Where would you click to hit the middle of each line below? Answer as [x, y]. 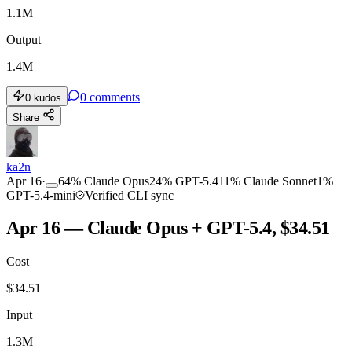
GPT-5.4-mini [41, 195]
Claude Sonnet [280, 181]
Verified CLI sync [129, 195]
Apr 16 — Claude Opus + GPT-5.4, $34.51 [168, 228]
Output [24, 39]
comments [115, 97]
